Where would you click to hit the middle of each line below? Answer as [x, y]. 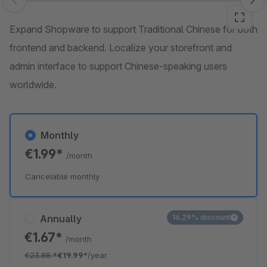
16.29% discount [201, 217]
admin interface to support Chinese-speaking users [118, 66]
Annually [61, 219]
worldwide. [33, 85]
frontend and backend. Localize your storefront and [121, 48]
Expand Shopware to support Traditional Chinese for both [133, 29]
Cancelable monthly [62, 176]
